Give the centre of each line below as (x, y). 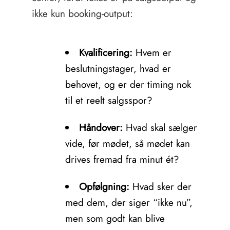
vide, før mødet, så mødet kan (127, 143)
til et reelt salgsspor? (109, 100)
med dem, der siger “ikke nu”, (129, 203)
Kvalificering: (106, 53)
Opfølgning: (104, 187)
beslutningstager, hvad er (118, 69)
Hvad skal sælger (160, 128)
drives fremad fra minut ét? (122, 159)
